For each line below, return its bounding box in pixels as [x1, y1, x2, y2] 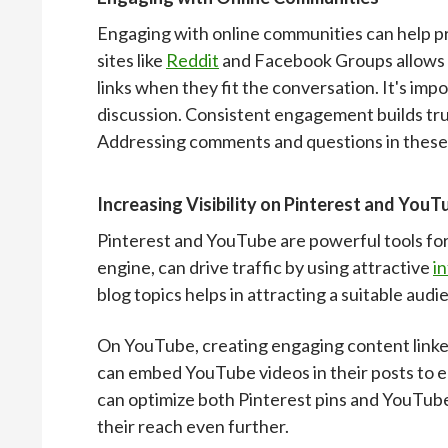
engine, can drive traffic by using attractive [97, 255, 433, 278]
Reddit [166, 48, 219, 71]
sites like [97, 48, 166, 71]
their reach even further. [97, 414, 289, 437]
